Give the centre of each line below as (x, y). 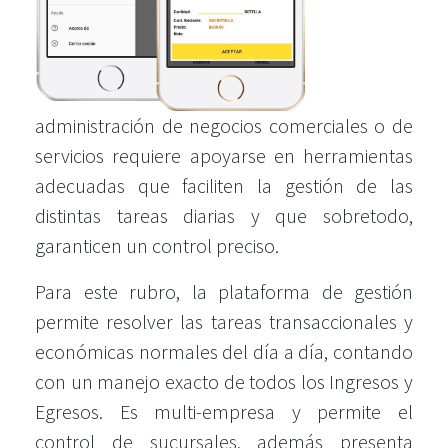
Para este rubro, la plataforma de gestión (224, 291)
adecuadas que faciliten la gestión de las (224, 185)
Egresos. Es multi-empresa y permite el (224, 411)
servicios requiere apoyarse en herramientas (224, 155)
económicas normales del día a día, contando (224, 351)
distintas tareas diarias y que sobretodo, (224, 215)
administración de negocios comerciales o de (224, 125)
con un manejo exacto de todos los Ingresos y (224, 381)
